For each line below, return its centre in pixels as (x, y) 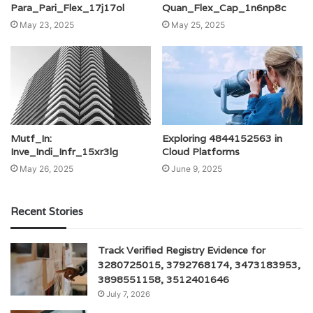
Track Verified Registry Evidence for (182, 250)
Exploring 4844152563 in (222, 139)
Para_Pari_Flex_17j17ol (67, 8)
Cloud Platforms (201, 152)
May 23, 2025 (47, 25)
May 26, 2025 (46, 169)
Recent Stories (47, 212)
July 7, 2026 (128, 294)
